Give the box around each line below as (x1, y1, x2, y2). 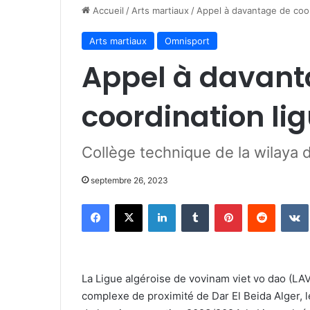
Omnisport (165, 35, 210, 46)
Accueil (90, 5, 124, 16)
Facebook (109, 198, 151, 209)
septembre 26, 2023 (91, 175, 168, 185)
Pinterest (241, 198, 281, 209)
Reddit (275, 198, 302, 209)
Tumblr (208, 198, 237, 209)
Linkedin (175, 198, 211, 209)
